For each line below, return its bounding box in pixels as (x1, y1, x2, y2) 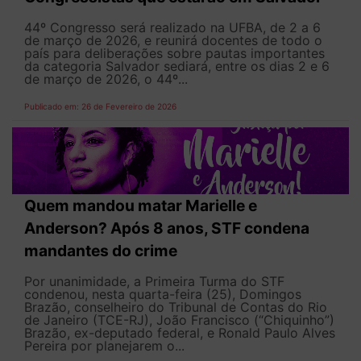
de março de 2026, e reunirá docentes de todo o (24, 31, 322, 48)
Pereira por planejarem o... (24, 338, 185, 355)
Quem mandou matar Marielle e (24, 196, 257, 216)
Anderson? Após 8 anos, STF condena (24, 218, 309, 239)
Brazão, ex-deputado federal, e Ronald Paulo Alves (24, 325, 335, 342)
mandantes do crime (24, 241, 177, 261)
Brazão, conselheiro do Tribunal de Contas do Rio (24, 299, 327, 316)
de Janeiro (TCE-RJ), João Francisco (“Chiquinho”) (24, 312, 334, 329)
